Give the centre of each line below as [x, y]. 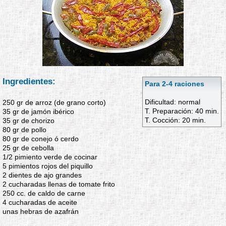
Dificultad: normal [173, 102]
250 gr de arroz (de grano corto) [54, 102]
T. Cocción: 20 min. [175, 120]
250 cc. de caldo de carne [44, 193]
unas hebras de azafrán [41, 211]
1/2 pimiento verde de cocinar [50, 157]
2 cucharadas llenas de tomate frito [59, 184]
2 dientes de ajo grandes [42, 175]
